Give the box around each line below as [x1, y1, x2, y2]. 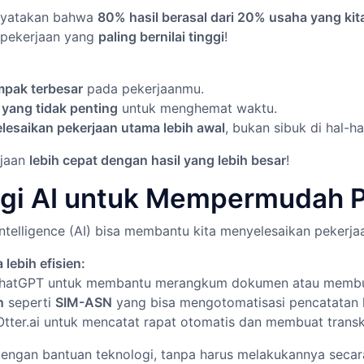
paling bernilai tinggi [98, 28, 224, 45]
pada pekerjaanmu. [83, 80, 204, 97]
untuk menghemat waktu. [118, 100, 277, 116]
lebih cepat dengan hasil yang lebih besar [29, 152, 286, 168]
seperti [4, 294, 55, 310]
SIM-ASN [55, 294, 112, 310]
